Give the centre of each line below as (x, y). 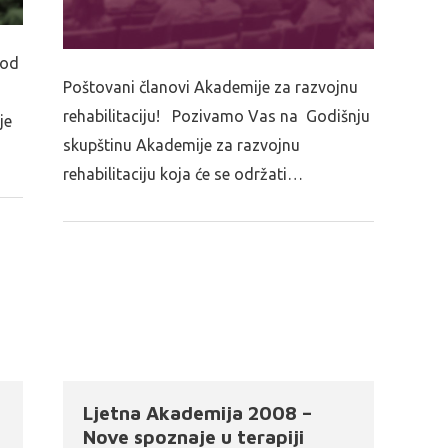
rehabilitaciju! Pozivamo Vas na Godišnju (217, 116)
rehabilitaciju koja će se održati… (183, 174)
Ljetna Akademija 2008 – (198, 412)
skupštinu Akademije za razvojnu (182, 145)
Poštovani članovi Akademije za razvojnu (211, 87)
